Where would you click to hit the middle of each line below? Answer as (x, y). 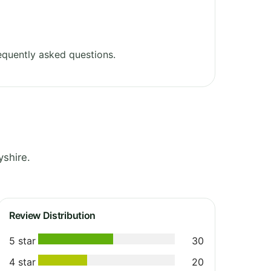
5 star (22, 240)
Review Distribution (52, 215)
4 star (22, 262)
